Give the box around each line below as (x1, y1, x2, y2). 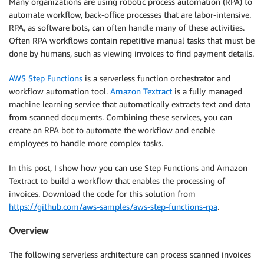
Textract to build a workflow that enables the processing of (9, 176, 225, 186)
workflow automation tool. (9, 86, 110, 96)
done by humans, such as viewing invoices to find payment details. (9, 48, 254, 58)
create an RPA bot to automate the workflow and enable (9, 125, 215, 135)
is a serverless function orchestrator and (82, 73, 230, 83)
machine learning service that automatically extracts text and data (9, 99, 250, 109)
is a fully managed (172, 86, 242, 96)
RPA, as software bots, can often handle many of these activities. (9, 22, 245, 32)
